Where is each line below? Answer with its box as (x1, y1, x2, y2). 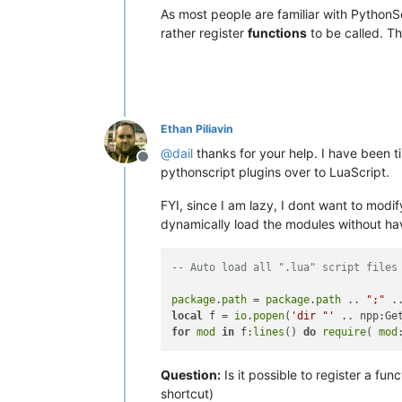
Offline (142, 157, 187, 176)
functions (248, 25, 307, 41)
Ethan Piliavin (161, 122, 233, 136)
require (322, 325, 367, 338)
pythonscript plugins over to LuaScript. (161, 164, 389, 180)
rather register (161, 25, 248, 41)
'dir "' (291, 309, 336, 322)
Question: (161, 366, 221, 382)
